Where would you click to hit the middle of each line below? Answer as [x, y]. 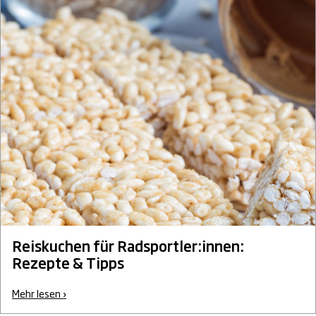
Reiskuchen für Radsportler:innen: [128, 246]
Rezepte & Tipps [68, 263]
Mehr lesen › [39, 293]
